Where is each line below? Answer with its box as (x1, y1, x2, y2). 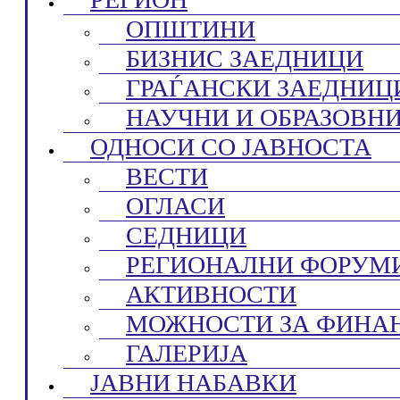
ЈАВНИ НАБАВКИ (90, 369, 296, 396)
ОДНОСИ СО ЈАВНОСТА (90, 133, 371, 161)
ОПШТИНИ (126, 15, 255, 43)
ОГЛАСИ (126, 192, 225, 220)
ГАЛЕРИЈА (126, 339, 247, 367)
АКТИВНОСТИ (126, 280, 296, 308)
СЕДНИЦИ (126, 221, 246, 249)
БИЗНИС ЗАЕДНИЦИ (126, 45, 363, 72)
